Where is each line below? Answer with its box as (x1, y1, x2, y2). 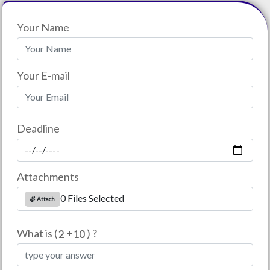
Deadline (17, 122, 60, 135)
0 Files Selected (60, 192, 124, 204)
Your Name (17, 20, 69, 34)
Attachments (17, 170, 79, 183)
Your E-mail (17, 69, 70, 82)
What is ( (17, 227, 59, 240)
